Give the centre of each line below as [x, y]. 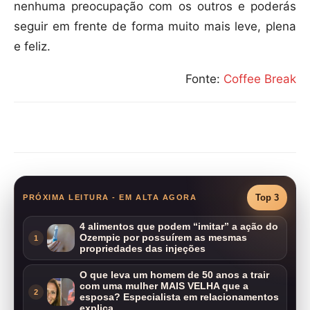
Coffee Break [260, 79]
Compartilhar [76, 127]
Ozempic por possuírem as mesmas [163, 238]
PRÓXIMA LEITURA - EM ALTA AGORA [110, 198]
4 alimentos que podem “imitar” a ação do [179, 227]
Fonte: [204, 79]
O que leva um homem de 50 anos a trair [174, 275]
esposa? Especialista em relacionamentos [179, 298]
